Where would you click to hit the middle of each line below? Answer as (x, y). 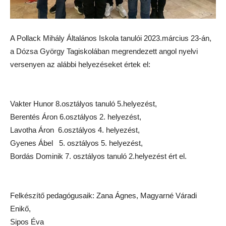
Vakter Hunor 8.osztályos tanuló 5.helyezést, (83, 104)
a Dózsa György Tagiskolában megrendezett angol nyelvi (104, 51)
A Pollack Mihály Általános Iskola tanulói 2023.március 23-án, (111, 38)
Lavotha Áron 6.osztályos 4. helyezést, (75, 130)
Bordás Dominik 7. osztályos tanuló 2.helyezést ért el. (98, 156)
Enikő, (20, 209)
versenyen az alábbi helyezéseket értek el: (80, 64)
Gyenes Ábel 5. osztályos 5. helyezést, (76, 143)
